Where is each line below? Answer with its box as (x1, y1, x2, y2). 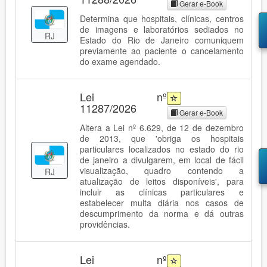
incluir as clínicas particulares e (80, 185, 244, 198)
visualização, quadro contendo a (80, 164, 244, 176)
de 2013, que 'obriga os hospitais (80, 132, 244, 144)
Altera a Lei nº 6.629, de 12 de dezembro (80, 121, 244, 133)
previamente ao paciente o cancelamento (80, 44, 244, 57)
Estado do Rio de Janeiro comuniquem (80, 33, 244, 46)
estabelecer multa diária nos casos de (80, 196, 244, 209)
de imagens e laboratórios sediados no (80, 23, 244, 35)
